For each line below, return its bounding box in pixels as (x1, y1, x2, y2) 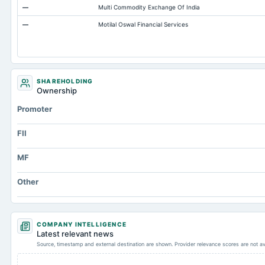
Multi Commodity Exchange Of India (98, 4, 200, 11)
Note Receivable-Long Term (22, 7, 102, 14)
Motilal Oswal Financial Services (98, 21, 188, 28)
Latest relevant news (37, 229, 114, 238)
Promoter (17, 104, 52, 114)
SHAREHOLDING (37, 77, 93, 85)
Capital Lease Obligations (22, 24, 94, 31)
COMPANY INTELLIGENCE (37, 221, 127, 228)
